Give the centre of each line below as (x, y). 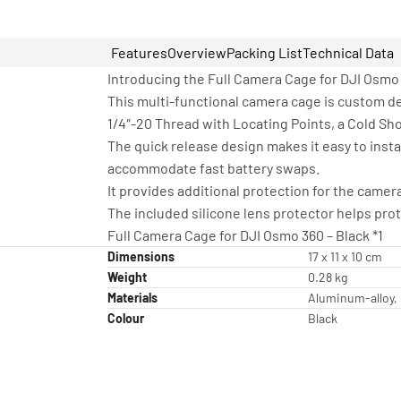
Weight (127, 277)
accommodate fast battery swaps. (213, 168)
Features (139, 53)
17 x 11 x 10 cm (345, 257)
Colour (126, 319)
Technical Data (348, 53)
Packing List (264, 53)
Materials (132, 298)
